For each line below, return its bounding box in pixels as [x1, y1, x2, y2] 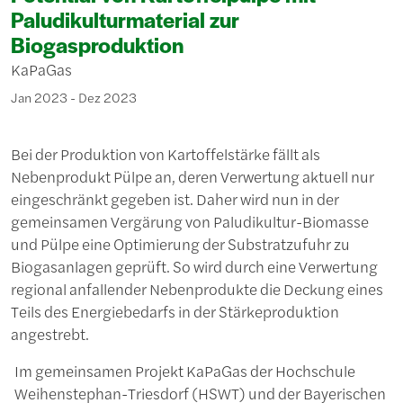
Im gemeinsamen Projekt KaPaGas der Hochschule [14, 360, 355, 382]
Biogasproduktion [11, 29, 184, 60]
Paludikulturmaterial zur [11, 4, 239, 35]
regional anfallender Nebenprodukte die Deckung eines [11, 278, 383, 300]
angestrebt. [11, 323, 89, 345]
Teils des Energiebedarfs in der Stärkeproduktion [11, 300, 339, 323]
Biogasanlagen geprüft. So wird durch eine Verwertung [11, 255, 378, 278]
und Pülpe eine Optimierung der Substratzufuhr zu [11, 233, 350, 255]
